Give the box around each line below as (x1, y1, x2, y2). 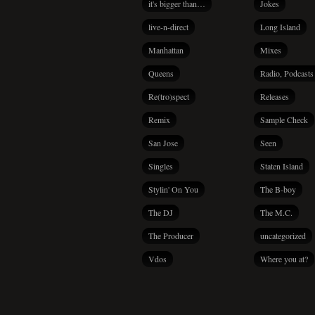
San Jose (148, 137, 178, 148)
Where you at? (260, 253, 308, 264)
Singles (148, 160, 173, 172)
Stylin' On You (148, 184, 198, 195)
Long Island (260, 21, 300, 32)
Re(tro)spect (148, 91, 189, 102)
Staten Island (260, 160, 303, 172)
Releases (260, 91, 289, 102)
